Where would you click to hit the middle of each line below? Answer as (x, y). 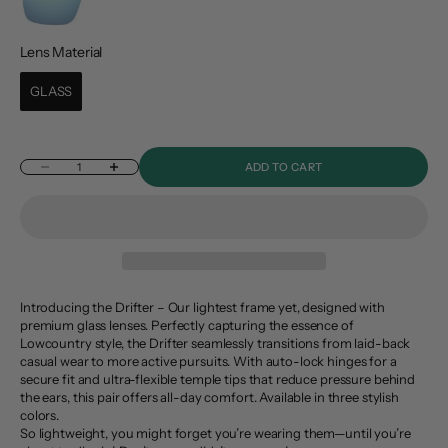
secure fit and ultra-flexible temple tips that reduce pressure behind (218, 379)
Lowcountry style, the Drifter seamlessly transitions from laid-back (215, 343)
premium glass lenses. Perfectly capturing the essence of (187, 325)
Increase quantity (141, 168)
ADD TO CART (283, 167)
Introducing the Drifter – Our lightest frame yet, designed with (202, 307)
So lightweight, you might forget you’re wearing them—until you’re (215, 433)
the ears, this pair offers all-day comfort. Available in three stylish (209, 397)
